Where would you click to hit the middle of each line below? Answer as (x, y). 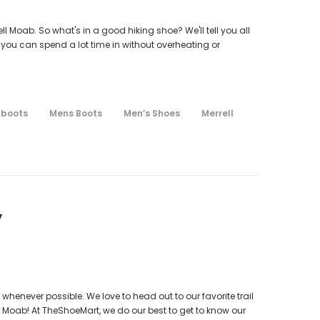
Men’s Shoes (152, 113)
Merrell (217, 113)
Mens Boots (76, 113)
